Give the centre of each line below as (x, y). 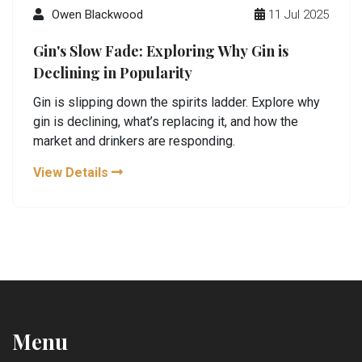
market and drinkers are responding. (134, 141)
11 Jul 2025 (299, 14)
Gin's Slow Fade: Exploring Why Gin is (161, 51)
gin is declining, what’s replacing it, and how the (166, 121)
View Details (72, 172)
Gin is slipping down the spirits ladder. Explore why (177, 102)
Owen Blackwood (97, 14)
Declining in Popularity (113, 72)
